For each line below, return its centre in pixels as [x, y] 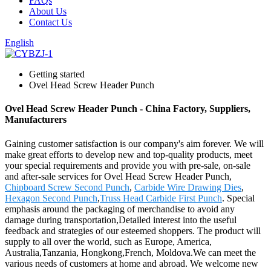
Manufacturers [36, 120]
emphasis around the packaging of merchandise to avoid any [120, 209]
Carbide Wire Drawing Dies [188, 187]
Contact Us [51, 22]
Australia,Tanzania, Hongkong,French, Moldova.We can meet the [130, 252]
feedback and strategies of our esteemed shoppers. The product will [133, 230]
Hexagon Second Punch [51, 198]
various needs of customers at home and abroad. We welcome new [132, 263]
